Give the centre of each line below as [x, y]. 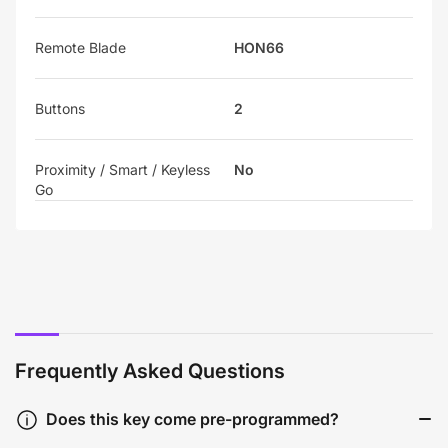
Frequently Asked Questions [150, 370]
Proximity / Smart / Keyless [122, 169]
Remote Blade [80, 47]
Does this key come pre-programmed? [192, 419]
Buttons [60, 108]
